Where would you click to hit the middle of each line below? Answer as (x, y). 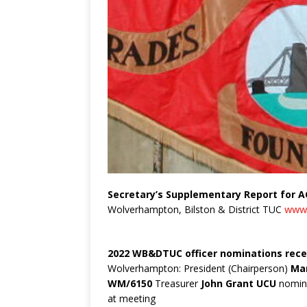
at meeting (132, 299)
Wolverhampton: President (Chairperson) (199, 269)
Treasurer (176, 284)
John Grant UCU (238, 284)
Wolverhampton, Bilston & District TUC (196, 210)
